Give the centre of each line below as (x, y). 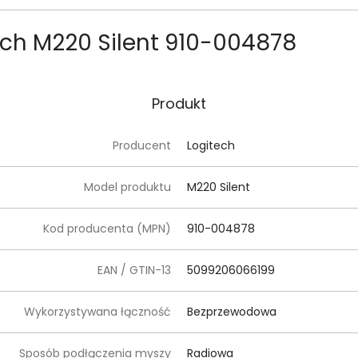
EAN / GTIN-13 (134, 270)
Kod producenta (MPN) (107, 229)
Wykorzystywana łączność (97, 312)
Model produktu (127, 187)
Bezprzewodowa (232, 312)
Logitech (211, 145)
